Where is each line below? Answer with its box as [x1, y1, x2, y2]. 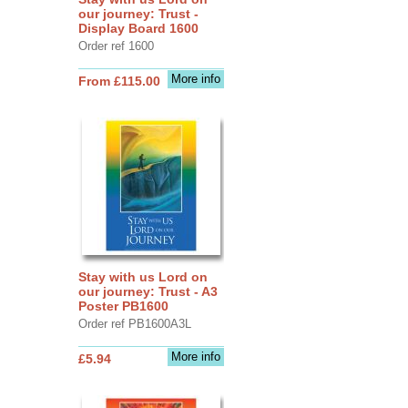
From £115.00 [77, 73, 160, 88]
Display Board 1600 [77, 20, 199, 36]
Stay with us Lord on [77, 269, 208, 284]
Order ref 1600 [77, 38, 154, 53]
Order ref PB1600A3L [77, 316, 191, 331]
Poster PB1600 [77, 298, 168, 313]
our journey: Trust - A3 [77, 283, 218, 299]
